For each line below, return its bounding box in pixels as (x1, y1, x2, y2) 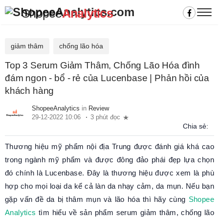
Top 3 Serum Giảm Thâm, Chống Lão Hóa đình (5, 60, 200, 70)
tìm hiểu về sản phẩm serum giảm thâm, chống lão (36, 208, 214, 217)
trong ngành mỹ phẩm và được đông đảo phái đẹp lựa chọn (5, 155, 214, 164)
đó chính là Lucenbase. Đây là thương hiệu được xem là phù (5, 169, 214, 177)
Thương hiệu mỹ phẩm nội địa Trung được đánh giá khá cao (5, 142, 214, 151)
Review (88, 105, 109, 112)
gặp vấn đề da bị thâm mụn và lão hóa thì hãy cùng (5, 195, 189, 203)
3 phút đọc (90, 113, 120, 121)
